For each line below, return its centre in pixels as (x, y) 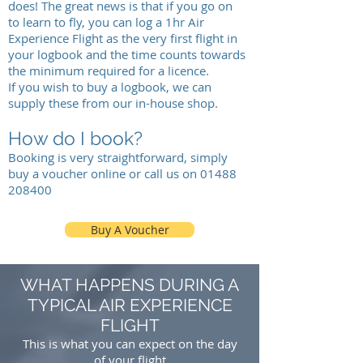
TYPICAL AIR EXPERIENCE (130, 305)
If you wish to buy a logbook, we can (110, 87)
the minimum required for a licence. (109, 70)
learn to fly (52, 22)
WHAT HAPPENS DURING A (130, 285)
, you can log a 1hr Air (143, 22)
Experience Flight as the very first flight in (123, 38)
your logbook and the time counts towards (127, 54)
